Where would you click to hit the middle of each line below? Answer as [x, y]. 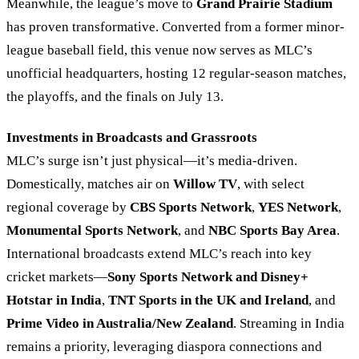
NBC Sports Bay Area [272, 230]
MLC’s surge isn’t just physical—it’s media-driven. [152, 160]
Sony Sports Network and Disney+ [208, 276]
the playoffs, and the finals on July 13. [115, 97]
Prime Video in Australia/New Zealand [120, 323]
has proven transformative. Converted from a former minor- [175, 27]
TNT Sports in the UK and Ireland [208, 300]
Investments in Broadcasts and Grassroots [132, 137]
